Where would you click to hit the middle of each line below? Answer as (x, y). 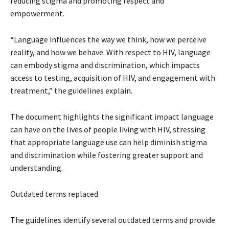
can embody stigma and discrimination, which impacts (105, 65)
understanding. (37, 168)
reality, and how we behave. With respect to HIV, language (110, 52)
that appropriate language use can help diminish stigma (109, 142)
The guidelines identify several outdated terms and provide (113, 220)
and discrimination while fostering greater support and (107, 155)
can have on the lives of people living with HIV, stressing (108, 130)
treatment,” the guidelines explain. (71, 91)
